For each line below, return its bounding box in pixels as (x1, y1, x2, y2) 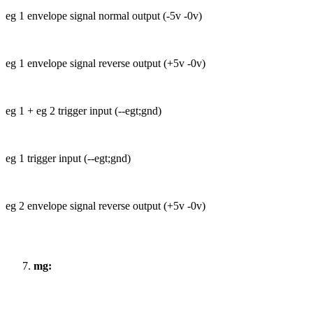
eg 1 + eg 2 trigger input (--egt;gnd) (6, 105, 161, 117)
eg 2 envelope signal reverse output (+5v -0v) (6, 200, 205, 212)
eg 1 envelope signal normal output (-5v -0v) (6, 10, 202, 22)
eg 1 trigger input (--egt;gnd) (6, 152, 131, 165)
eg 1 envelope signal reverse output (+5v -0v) (6, 57, 205, 70)
